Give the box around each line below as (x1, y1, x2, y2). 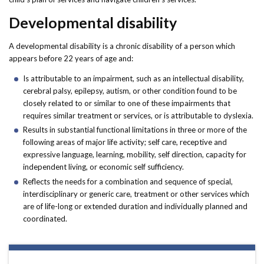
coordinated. (23, 213, 67, 223)
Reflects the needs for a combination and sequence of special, (23, 176, 233, 186)
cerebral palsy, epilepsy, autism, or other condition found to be (23, 86, 237, 95)
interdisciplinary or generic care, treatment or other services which (23, 189, 249, 199)
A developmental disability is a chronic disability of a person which (9, 41, 235, 51)
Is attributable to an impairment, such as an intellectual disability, (23, 74, 244, 83)
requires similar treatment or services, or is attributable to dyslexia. (23, 111, 253, 120)
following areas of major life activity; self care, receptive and (23, 137, 227, 147)
